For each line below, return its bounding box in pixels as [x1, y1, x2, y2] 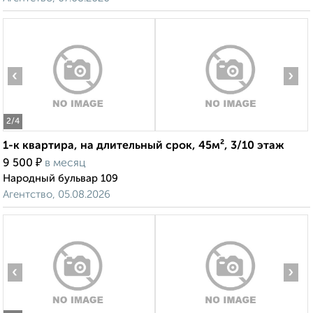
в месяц [45, 158, 86, 170]
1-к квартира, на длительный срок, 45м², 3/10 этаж [3, 140, 284, 152]
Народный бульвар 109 [3, 173, 118, 184]
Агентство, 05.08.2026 [3, 189, 110, 201]
